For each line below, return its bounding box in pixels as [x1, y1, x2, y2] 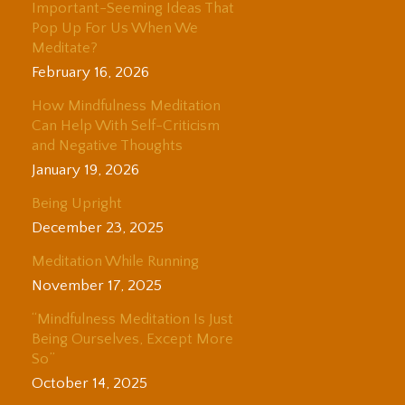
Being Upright [32, 194, 122, 212]
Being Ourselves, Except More [32, 330, 233, 347]
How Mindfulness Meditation [32, 97, 221, 114]
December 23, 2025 [32, 219, 164, 236]
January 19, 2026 [32, 161, 139, 178]
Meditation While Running [32, 252, 199, 269]
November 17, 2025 [32, 277, 162, 294]
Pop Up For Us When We [32, 19, 198, 36]
